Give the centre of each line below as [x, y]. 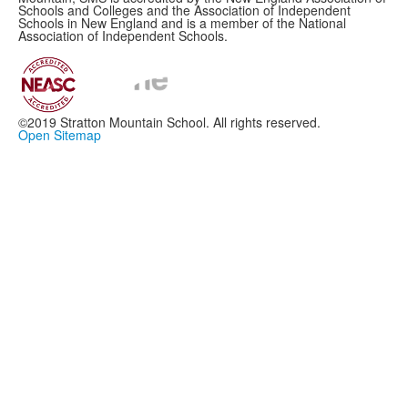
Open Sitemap [60, 134]
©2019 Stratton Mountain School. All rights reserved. [169, 122]
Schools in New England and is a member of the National [182, 22]
